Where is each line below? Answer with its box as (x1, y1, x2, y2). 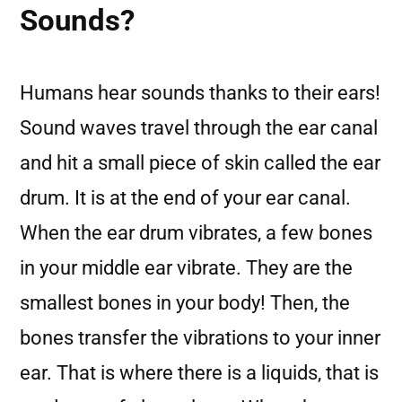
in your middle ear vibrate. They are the (20, 257, 353, 279)
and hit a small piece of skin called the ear (20, 152, 380, 174)
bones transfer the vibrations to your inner (20, 327, 380, 349)
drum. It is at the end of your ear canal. (20, 187, 351, 209)
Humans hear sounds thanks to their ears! (20, 82, 380, 104)
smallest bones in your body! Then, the (20, 292, 350, 314)
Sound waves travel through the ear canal (20, 117, 378, 139)
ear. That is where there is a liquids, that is (20, 362, 379, 384)
